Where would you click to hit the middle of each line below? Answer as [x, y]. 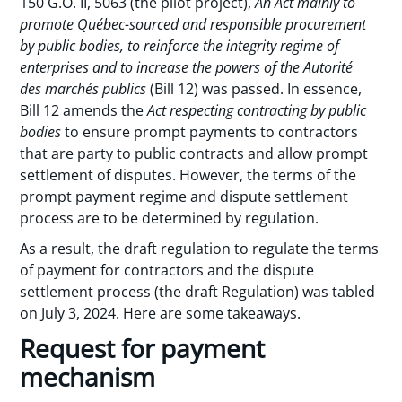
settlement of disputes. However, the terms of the [188, 175]
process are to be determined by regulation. [170, 218]
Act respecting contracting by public [257, 110]
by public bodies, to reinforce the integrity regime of [180, 45]
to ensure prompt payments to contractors [210, 131]
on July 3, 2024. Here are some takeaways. [161, 314]
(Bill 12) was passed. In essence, [256, 88]
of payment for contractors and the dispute [167, 271]
